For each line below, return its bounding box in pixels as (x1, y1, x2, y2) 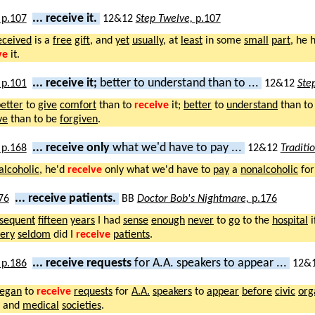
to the (240, 214, 272, 226)
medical (22, 300, 59, 311)
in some (202, 34, 244, 46)
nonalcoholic (240, 164, 298, 176)
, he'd (39, 164, 67, 176)
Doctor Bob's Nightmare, (136, 193, 252, 205)
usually (132, 34, 163, 46)
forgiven (60, 113, 98, 125)
